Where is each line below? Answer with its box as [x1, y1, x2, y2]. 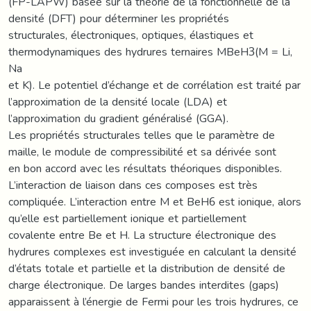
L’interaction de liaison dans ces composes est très [8, 174, 258, 196]
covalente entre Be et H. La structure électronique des [8, 224, 276, 246]
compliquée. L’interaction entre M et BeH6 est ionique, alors [8, 190, 301, 212]
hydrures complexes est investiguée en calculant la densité [8, 240, 296, 262]
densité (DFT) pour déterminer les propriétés [8, 7, 229, 29]
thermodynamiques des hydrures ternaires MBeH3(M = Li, [8, 40, 292, 62]
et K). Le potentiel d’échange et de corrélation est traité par [8, 74, 301, 96]
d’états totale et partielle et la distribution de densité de [8, 257, 285, 279]
